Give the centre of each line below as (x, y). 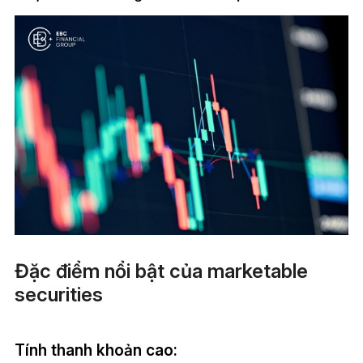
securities (58, 295)
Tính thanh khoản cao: (96, 350)
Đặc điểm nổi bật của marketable (161, 271)
